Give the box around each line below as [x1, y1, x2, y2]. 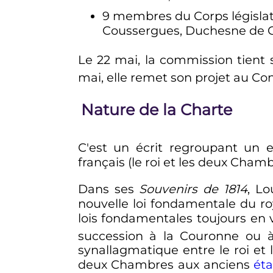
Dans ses [77, 181, 140, 196]
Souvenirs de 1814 [139, 181, 248, 196]
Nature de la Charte [80, 99, 232, 119]
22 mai [97, 52, 138, 67]
